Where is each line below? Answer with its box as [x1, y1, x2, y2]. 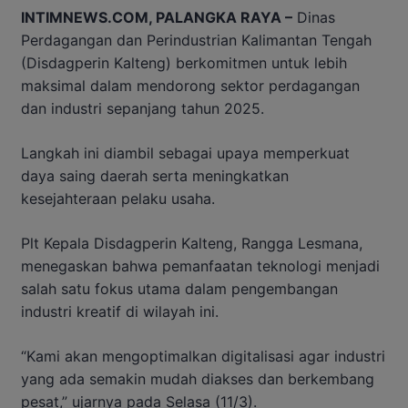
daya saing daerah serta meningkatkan [21, 167, 289, 186]
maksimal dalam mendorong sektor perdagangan [21, 76, 360, 96]
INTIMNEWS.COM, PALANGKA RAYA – [21, 8, 292, 27]
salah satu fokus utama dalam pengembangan [21, 280, 338, 299]
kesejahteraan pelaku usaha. [21, 189, 215, 209]
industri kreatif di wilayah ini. [21, 302, 219, 321]
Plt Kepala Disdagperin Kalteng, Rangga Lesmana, [21, 234, 362, 253]
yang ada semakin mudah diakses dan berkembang [21, 370, 374, 389]
